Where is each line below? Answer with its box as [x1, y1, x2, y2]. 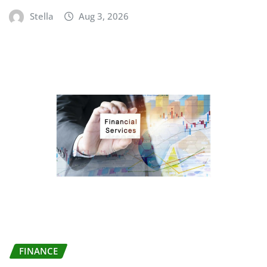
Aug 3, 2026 [79, 10, 129, 22]
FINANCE [19, 245, 58, 257]
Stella [29, 10, 54, 22]
